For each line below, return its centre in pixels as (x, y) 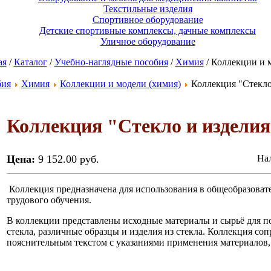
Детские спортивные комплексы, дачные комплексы (148, 31)
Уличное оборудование (148, 41)
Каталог (30, 62)
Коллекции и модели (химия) (120, 84)
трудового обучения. (49, 200)
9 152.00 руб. (68, 159)
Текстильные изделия (148, 9)
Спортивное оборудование (148, 20)
